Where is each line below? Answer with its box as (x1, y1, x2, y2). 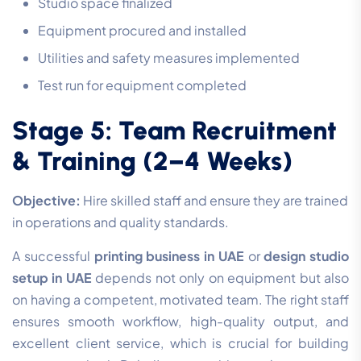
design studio (263, 247, 349, 265)
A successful (12, 247, 94, 265)
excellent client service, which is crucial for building (12, 334, 349, 352)
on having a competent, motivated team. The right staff (12, 291, 349, 309)
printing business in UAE (93, 247, 244, 265)
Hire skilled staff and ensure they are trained (81, 192, 348, 210)
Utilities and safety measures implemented (38, 49, 300, 67)
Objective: (12, 192, 81, 210)
